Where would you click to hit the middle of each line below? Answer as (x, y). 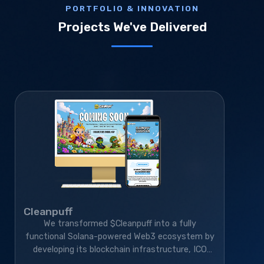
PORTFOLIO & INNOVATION (132, 9)
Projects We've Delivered (132, 27)
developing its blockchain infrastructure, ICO (120, 250)
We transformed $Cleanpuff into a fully (120, 224)
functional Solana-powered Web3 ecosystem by (120, 237)
